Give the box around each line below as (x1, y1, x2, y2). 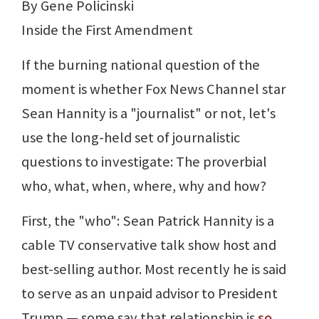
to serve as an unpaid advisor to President (21, 284, 278, 303)
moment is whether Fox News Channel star (21, 80, 286, 99)
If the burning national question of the (21, 56, 260, 75)
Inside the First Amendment (21, 21, 193, 40)
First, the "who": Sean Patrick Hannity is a (21, 211, 274, 231)
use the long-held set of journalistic (21, 128, 240, 147)
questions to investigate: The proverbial (21, 152, 267, 172)
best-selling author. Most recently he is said (21, 260, 286, 279)
